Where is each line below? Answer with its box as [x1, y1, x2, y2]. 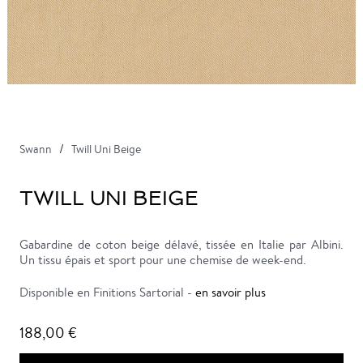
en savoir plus [195, 284, 266, 300]
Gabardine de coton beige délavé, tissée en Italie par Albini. [19, 237, 344, 252]
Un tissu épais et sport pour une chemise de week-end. [19, 252, 306, 267]
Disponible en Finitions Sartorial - [19, 284, 195, 300]
